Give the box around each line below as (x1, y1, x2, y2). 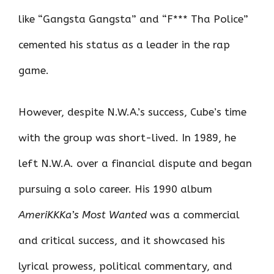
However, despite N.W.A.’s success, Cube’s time (18, 105, 246, 118)
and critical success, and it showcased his (18, 234, 225, 246)
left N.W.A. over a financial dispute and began (18, 157, 252, 169)
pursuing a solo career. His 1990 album (18, 182, 212, 195)
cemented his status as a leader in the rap (18, 39, 230, 51)
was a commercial (147, 208, 240, 221)
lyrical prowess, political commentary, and (18, 259, 232, 272)
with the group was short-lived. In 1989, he (18, 131, 236, 144)
